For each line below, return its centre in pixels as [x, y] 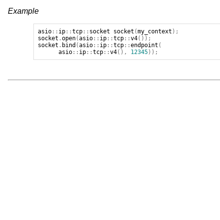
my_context [155, 32]
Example [23, 11]
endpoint [145, 45]
